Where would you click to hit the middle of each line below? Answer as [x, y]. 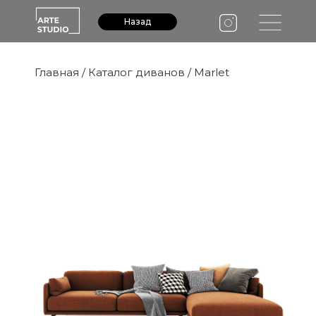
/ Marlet [207, 72]
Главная [57, 72]
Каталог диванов [136, 72]
